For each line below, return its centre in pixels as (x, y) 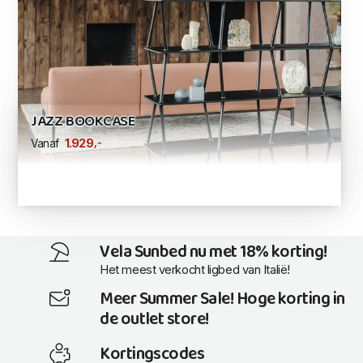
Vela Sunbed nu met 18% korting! (214, 252)
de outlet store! (154, 320)
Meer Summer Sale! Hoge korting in (222, 300)
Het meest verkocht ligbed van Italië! (195, 270)
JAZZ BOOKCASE (83, 122)
